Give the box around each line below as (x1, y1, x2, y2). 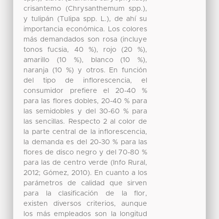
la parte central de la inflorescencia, (23, 128, 148, 135)
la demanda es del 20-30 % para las (23, 138, 148, 146)
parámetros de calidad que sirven (23, 179, 148, 187)
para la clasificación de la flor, (23, 190, 148, 197)
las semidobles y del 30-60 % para (23, 108, 148, 115)
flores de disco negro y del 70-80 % (23, 149, 148, 156)
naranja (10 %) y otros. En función (23, 66, 148, 74)
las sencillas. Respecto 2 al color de (23, 118, 148, 125)
